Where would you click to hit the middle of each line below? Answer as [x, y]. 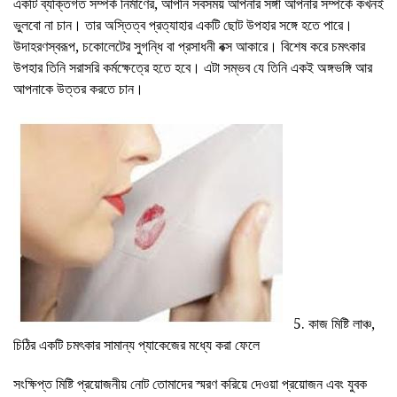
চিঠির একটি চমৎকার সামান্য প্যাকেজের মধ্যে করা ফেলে [136, 345]
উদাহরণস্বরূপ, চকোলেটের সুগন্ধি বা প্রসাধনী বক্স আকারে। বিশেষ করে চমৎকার [189, 47]
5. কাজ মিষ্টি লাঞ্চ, [332, 324]
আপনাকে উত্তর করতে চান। [78, 89]
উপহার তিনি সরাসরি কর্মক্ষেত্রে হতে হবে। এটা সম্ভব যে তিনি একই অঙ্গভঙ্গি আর [193, 68]
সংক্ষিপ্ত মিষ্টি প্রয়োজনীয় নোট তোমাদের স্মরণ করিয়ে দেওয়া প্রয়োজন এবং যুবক [190, 384]
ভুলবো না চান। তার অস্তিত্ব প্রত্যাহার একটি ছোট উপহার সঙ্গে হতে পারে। [183, 25]
